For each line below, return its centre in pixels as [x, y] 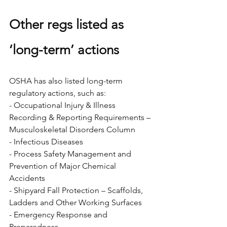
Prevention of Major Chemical [64, 166]
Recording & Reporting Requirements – [81, 117]
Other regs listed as [68, 24]
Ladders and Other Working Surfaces [75, 202]
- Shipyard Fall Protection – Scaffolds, [77, 190]
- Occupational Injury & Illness [63, 105]
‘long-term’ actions [64, 50]
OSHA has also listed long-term [67, 81]
